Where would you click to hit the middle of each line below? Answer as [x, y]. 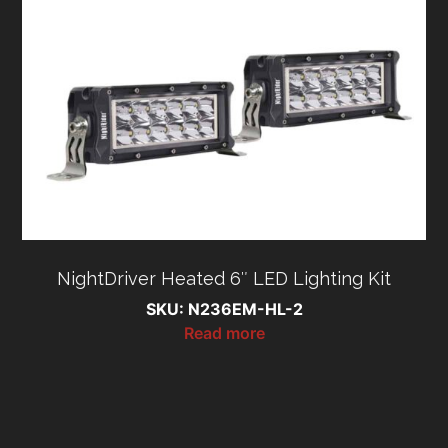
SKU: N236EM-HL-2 [224, 308]
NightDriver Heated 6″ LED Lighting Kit [224, 278]
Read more [224, 332]
